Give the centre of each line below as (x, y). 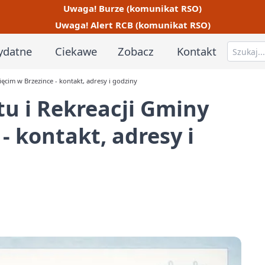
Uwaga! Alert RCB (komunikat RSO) (132, 25)
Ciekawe (76, 51)
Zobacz (136, 51)
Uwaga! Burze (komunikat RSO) (132, 8)
